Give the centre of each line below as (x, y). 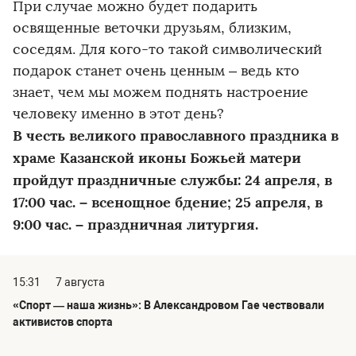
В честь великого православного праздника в (176, 136)
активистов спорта (63, 322)
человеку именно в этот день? (118, 114)
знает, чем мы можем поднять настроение (161, 93)
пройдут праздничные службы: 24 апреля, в (172, 180)
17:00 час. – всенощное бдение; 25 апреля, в (168, 203)
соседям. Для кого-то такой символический (167, 50)
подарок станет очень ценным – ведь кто (156, 71)
